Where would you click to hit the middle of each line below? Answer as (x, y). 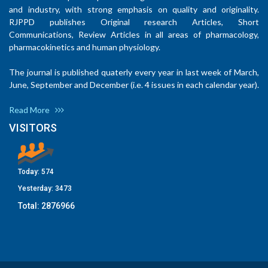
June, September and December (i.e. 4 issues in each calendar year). (134, 85)
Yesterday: (36, 188)
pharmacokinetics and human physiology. (85, 47)
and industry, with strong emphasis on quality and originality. (134, 9)
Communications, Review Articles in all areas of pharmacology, (134, 34)
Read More (32, 110)
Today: (30, 172)
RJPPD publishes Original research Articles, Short (134, 22)
